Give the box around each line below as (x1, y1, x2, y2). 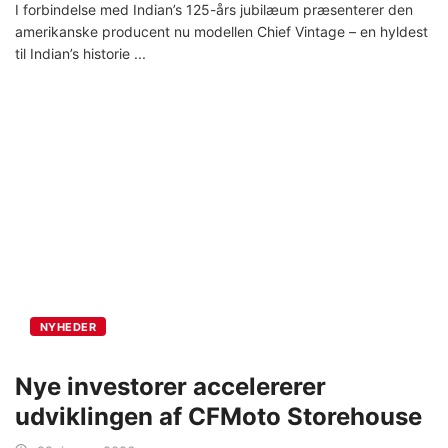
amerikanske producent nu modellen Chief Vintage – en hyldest (15, 22, 428, 40)
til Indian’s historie (15, 44, 134, 62)
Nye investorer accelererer (15, 371, 326, 401)
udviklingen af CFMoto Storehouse (15, 401, 422, 431)
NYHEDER (40, 319, 97, 334)
